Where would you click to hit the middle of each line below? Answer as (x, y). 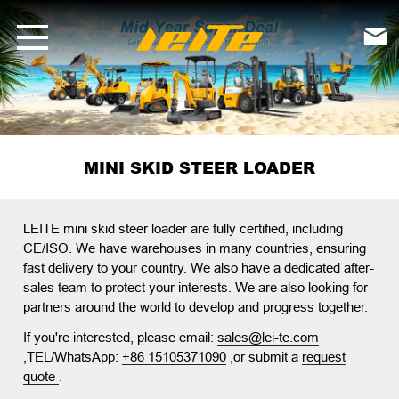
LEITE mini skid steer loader (107, 229)
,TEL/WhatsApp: (73, 357)
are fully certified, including (267, 229)
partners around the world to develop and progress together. (196, 307)
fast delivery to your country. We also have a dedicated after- (199, 268)
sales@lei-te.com (269, 338)
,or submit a (265, 357)
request (324, 357)
